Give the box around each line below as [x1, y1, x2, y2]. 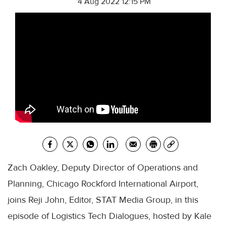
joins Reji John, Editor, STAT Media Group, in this [8, 194, 198, 206]
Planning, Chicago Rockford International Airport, [8, 178, 198, 190]
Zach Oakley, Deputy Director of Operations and [8, 162, 198, 174]
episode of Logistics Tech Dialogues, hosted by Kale [8, 210, 211, 222]
